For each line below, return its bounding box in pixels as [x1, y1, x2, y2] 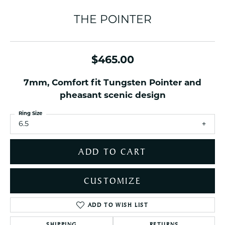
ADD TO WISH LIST [87, 201, 149, 209]
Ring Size [19, 111, 42, 117]
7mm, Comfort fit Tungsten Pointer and [24, 79, 201, 87]
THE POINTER [73, 15, 152, 26]
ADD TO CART [78, 146, 147, 158]
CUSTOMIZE [83, 175, 142, 187]
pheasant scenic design [59, 91, 166, 100]
